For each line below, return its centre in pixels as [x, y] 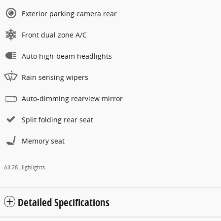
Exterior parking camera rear [69, 14]
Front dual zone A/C [54, 35]
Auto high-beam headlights [67, 56]
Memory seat [43, 141]
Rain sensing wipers [55, 77]
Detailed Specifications [64, 203]
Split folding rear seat [57, 120]
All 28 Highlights [24, 167]
